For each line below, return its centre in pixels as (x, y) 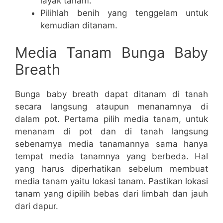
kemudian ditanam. (79, 25)
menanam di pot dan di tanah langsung (111, 132)
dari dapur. (37, 206)
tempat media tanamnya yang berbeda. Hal (111, 157)
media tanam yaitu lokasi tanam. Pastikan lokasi (111, 181)
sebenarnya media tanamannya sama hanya (111, 144)
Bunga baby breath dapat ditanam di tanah (111, 94)
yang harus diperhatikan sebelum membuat (111, 169)
